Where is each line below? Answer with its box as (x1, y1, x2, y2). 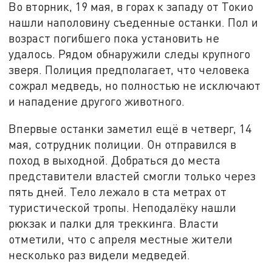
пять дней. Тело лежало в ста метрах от (8, 185, 227, 199)
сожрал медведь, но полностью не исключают (8, 78, 261, 92)
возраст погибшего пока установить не (8, 30, 220, 45)
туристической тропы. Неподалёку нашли (8, 200, 237, 215)
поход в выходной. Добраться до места (8, 153, 221, 168)
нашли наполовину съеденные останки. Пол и (8, 15, 259, 29)
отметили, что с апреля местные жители (8, 232, 233, 246)
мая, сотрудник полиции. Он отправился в (8, 137, 237, 152)
